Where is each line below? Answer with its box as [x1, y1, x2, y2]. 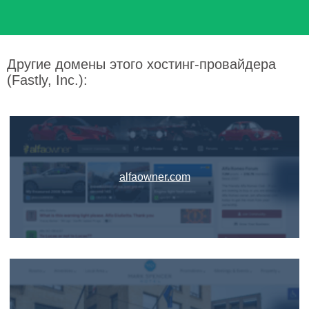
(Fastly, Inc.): [7, 72, 88, 88]
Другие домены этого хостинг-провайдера [7, 57, 276, 72]
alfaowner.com [119, 171, 190, 183]
